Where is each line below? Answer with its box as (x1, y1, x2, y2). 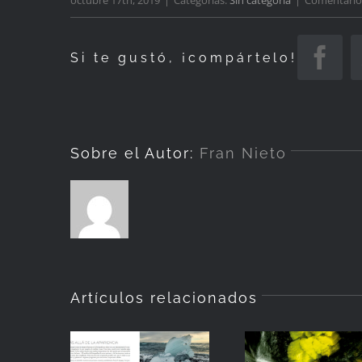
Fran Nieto (200, 144, 287, 162)
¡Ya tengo (271, 337, 357, 353)
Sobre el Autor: (70, 144, 200, 162)
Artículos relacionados (70, 288, 258, 306)
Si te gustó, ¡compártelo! (70, 49, 297, 65)
